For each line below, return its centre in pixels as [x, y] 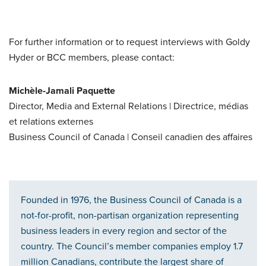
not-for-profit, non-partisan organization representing [130, 216]
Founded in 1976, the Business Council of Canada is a [131, 200]
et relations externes [51, 122]
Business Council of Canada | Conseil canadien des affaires [131, 137]
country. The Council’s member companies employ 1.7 [132, 246]
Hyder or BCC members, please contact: [92, 58]
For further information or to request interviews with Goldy [129, 42]
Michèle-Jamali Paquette [62, 91]
